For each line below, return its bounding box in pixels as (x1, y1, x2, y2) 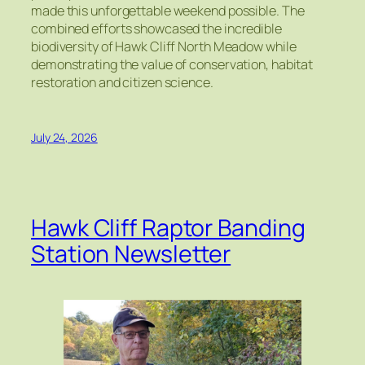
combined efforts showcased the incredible (31, 20, 282, 38)
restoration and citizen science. (31, 73, 213, 92)
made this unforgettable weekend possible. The (31, 2, 305, 20)
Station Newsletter (31, 237, 231, 270)
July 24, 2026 (31, 129, 98, 145)
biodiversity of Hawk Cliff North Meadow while (31, 37, 297, 56)
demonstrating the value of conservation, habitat (31, 55, 314, 74)
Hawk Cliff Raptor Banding (31, 211, 306, 244)
